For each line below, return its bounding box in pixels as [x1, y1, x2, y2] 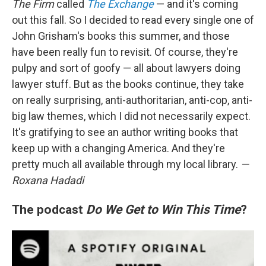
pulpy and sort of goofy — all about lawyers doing [12, 62, 240, 75]
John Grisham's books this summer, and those [12, 30, 230, 43]
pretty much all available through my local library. [12, 158, 240, 171]
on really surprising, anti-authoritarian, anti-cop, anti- [12, 94, 252, 107]
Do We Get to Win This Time [83, 202, 240, 217]
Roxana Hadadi [12, 174, 84, 187]
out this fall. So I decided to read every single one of [12, 14, 254, 27]
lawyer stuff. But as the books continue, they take [12, 78, 244, 91]
